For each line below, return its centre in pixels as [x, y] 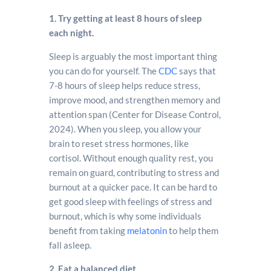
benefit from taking [88, 230]
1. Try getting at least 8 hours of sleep [125, 18]
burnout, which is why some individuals [125, 216]
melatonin [147, 230]
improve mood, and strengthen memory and [134, 100]
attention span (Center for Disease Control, [135, 114]
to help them [192, 230]
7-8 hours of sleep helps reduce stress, [124, 85]
